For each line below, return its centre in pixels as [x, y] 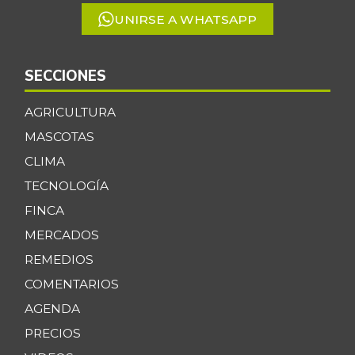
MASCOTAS [59, 136]
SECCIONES [65, 75]
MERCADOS [61, 235]
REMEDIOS [59, 259]
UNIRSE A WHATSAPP [185, 19]
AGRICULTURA [70, 112]
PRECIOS [52, 333]
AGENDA [52, 308]
